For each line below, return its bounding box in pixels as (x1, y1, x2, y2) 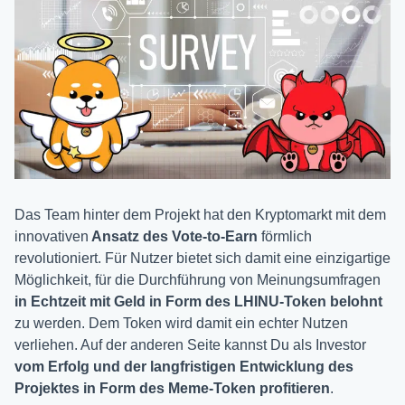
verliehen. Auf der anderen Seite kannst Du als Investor (14, 336, 366, 353)
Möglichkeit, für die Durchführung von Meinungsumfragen (14, 271, 381, 287)
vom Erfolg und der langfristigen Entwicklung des (14, 358, 353, 374)
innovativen (14, 228, 89, 244)
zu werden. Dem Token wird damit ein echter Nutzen (14, 315, 348, 331)
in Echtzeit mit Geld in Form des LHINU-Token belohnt (14, 293, 382, 309)
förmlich (258, 228, 312, 244)
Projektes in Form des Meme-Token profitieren (14, 380, 330, 396)
